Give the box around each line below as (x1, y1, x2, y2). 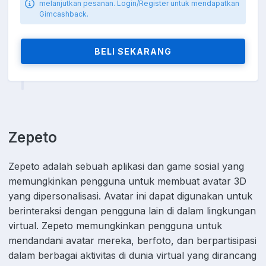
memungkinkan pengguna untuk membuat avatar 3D (8, 175, 246, 188)
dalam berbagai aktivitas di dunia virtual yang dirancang (8, 249, 256, 262)
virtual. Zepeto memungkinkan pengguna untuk (8, 220, 222, 232)
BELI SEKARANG (94, 46, 172, 57)
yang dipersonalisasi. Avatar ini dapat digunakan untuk (8, 190, 252, 202)
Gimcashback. (39, 9, 88, 19)
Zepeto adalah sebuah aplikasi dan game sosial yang (8, 160, 244, 173)
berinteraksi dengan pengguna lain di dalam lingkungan (8, 205, 256, 217)
